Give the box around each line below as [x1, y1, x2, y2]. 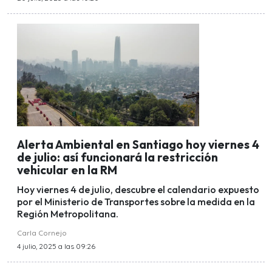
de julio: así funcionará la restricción [17, 149, 218, 165]
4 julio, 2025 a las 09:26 [17, 242, 95, 251]
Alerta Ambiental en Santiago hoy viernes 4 [17, 137, 259, 152]
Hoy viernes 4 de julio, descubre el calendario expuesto [17, 183, 259, 196]
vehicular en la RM [17, 162, 117, 177]
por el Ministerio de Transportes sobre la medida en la [17, 195, 255, 208]
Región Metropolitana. [17, 208, 118, 220]
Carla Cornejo [17, 228, 67, 238]
